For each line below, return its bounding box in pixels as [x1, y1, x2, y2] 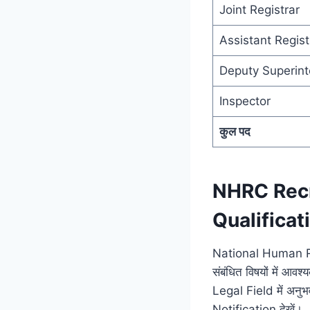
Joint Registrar [219, 2, 300, 17]
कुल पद [219, 124, 250, 138]
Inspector [219, 93, 271, 108]
